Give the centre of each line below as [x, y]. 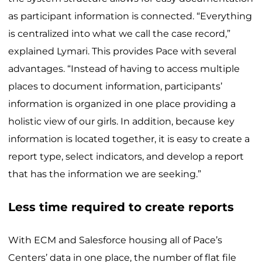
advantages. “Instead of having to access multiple [124, 68]
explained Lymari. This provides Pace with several [122, 51]
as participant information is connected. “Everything [130, 16]
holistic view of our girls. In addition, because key [121, 121]
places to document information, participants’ [115, 86]
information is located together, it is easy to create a [129, 139]
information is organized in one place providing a [122, 104]
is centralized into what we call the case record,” [119, 33]
